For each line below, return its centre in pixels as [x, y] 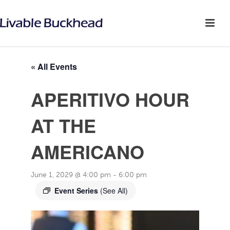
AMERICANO [87, 151]
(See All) [114, 190]
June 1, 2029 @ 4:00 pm [71, 175]
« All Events [54, 66]
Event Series [77, 190]
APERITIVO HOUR [110, 99]
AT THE [63, 125]
